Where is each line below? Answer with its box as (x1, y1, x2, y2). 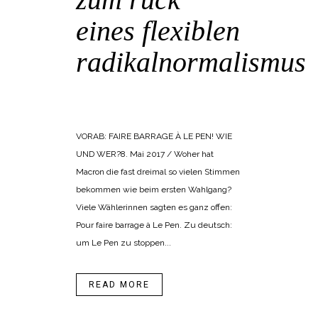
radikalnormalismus (76, 46, 306, 79)
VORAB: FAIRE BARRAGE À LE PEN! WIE (76, 131, 232, 142)
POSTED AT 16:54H (76, 83, 142, 92)
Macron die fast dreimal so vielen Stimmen (76, 167, 240, 177)
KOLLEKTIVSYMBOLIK (76, 102, 154, 110)
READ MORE (89, 278, 150, 292)
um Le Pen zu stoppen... (76, 238, 171, 248)
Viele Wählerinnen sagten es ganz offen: (76, 202, 232, 213)
